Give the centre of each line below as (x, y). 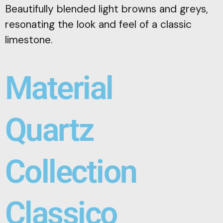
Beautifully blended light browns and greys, (107, 9)
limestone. (29, 40)
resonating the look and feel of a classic (98, 25)
